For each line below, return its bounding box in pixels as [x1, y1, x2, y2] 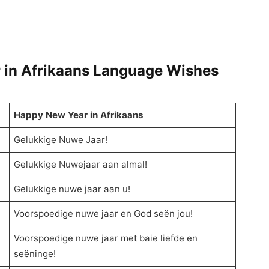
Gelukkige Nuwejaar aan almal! [14, 159, 148, 171]
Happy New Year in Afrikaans [14, 109, 144, 121]
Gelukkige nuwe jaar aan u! [14, 183, 131, 195]
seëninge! [14, 248, 56, 260]
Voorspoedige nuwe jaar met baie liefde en [14, 232, 198, 244]
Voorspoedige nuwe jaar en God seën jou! [14, 208, 193, 220]
